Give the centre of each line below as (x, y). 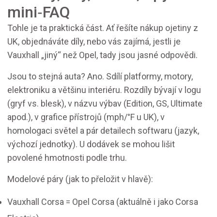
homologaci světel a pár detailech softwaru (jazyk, (103, 131)
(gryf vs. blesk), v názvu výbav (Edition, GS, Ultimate (105, 104)
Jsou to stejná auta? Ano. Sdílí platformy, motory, (100, 77)
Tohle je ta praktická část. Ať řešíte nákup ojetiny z (103, 28)
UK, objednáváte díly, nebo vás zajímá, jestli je (94, 42)
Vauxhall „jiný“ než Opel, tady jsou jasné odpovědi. (102, 55)
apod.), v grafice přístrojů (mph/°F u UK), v (86, 117)
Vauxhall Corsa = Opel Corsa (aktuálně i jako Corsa (103, 202)
